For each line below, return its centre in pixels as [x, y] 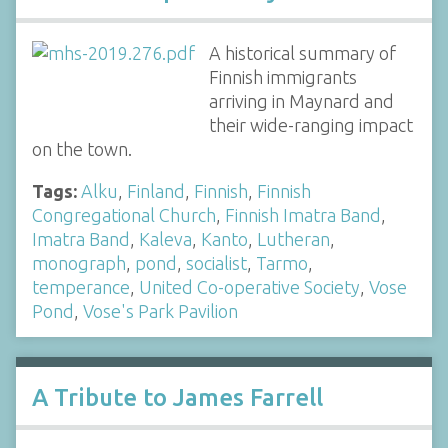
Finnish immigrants [282, 77]
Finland [156, 191]
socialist [216, 263]
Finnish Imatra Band [303, 215]
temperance [81, 287]
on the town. [82, 149]
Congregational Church [124, 215]
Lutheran [293, 239]
